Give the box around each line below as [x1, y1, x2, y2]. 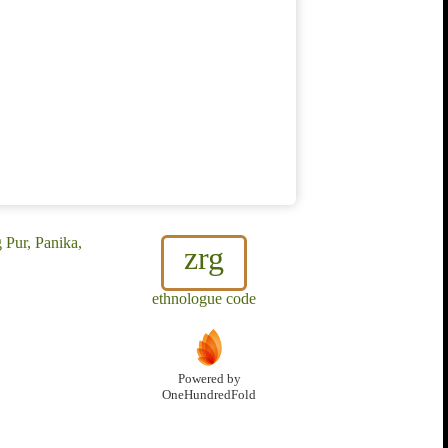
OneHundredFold [162, 388, 256, 403]
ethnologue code [152, 290, 256, 308]
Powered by [177, 372, 241, 387]
